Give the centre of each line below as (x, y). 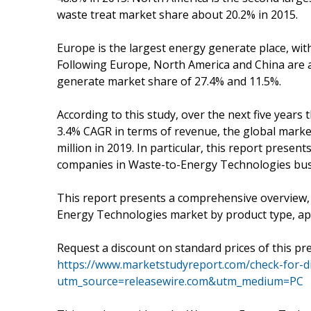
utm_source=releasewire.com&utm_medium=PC (180, 281)
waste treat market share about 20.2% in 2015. (177, 14)
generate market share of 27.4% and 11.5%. (169, 81)
